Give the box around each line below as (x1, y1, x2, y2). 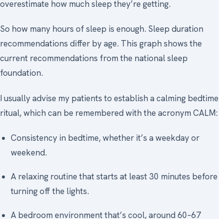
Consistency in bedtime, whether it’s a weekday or (11, 132, 200, 144)
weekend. (11, 147, 47, 158)
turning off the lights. (11, 186, 89, 197)
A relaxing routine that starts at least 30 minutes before (11, 171, 218, 182)
